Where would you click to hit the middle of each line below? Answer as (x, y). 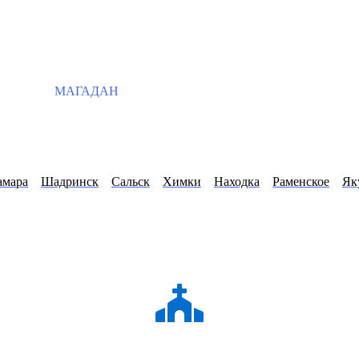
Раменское (301, 182)
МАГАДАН (85, 91)
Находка (237, 182)
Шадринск (70, 182)
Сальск (131, 182)
